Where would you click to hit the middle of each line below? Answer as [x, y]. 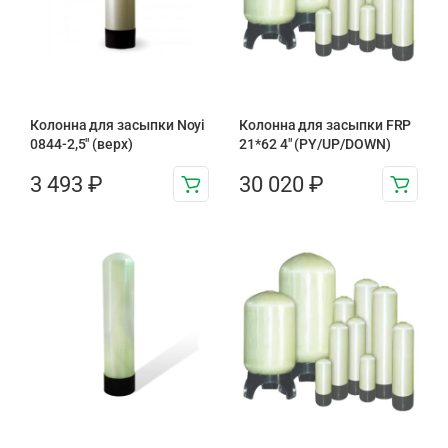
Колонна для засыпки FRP [325, 125]
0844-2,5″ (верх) [81, 144]
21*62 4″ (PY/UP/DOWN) [315, 144]
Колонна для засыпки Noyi [118, 125]
